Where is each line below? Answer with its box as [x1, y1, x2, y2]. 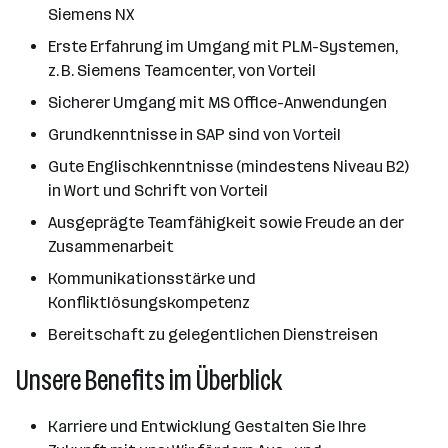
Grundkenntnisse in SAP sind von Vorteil [48, 125, 341, 144]
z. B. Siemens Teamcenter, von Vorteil [48, 61, 316, 80]
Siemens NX [48, 5, 134, 24]
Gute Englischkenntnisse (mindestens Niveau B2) [48, 157, 409, 176]
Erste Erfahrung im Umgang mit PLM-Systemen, [48, 37, 398, 56]
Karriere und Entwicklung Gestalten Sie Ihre [48, 417, 366, 436]
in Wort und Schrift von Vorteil [48, 181, 268, 200]
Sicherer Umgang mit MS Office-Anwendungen [48, 93, 387, 112]
